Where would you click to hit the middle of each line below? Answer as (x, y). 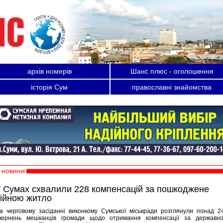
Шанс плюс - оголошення (172, 71)
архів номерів (49, 71)
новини (13, 171)
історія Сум (49, 87)
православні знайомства (172, 87)
